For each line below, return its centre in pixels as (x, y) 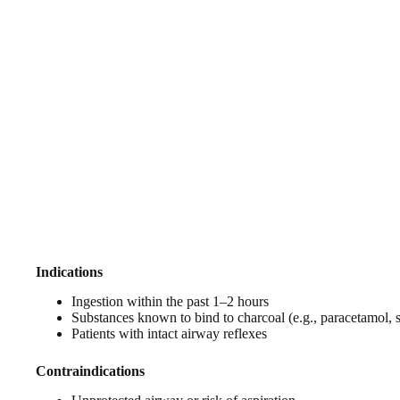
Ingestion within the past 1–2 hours (170, 301)
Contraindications (90, 371)
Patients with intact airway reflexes (169, 333)
